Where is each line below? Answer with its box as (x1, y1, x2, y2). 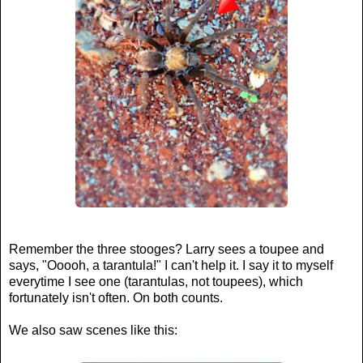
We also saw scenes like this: (9, 322, 177, 337)
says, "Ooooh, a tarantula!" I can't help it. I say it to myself (9, 258, 333, 272)
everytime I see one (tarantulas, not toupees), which (9, 274, 303, 288)
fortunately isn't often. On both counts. (9, 290, 223, 305)
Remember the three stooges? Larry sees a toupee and (9, 241, 324, 256)
